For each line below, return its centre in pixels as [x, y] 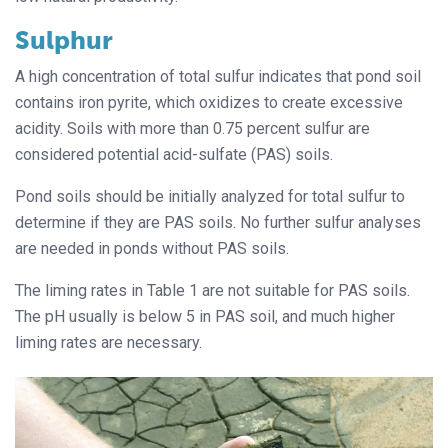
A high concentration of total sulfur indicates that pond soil [218, 76]
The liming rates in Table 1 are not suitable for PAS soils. [212, 290]
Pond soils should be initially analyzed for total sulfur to [210, 196]
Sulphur [64, 40]
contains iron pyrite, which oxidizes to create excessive [209, 102]
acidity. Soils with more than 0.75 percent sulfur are [192, 128]
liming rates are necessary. [108, 342]
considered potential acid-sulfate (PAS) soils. [174, 154]
